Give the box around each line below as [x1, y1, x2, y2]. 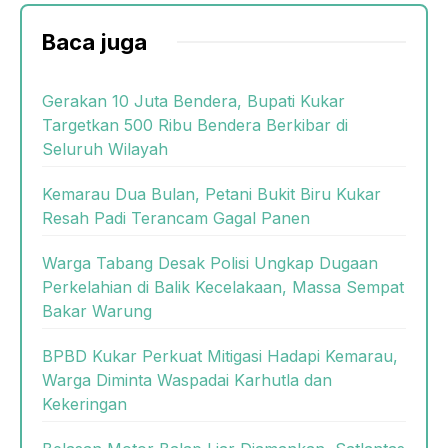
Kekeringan [42, 393, 127, 414]
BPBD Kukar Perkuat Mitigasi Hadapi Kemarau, [42, 345, 398, 366]
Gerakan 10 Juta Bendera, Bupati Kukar [42, 90, 345, 111]
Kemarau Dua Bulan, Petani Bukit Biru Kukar [42, 183, 381, 204]
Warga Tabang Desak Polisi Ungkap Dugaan [42, 252, 378, 273]
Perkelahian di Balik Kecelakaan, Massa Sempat [42, 276, 404, 297]
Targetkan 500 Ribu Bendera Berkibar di [42, 114, 348, 135]
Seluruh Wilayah [42, 138, 168, 159]
